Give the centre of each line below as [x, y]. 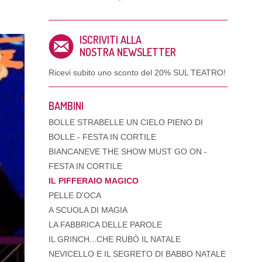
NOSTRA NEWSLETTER [128, 52]
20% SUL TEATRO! [190, 73]
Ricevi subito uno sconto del [101, 73]
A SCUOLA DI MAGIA [88, 210]
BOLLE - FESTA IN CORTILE [102, 137]
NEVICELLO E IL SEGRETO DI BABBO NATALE [137, 254]
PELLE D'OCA [75, 196]
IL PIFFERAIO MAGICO [93, 181]
